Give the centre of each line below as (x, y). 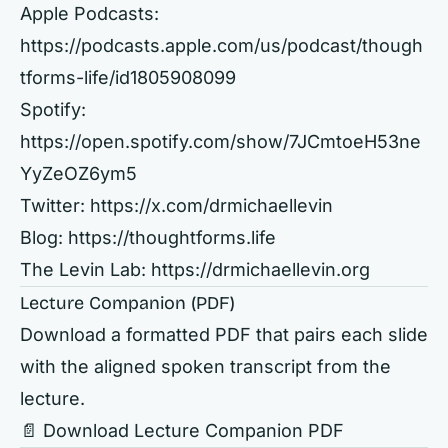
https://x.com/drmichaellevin (211, 205)
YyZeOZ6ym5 (78, 173)
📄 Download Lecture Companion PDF (182, 430)
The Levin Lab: (85, 269)
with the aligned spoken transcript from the (205, 366)
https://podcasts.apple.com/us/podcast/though (221, 45)
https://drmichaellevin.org (260, 269)
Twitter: (55, 205)
